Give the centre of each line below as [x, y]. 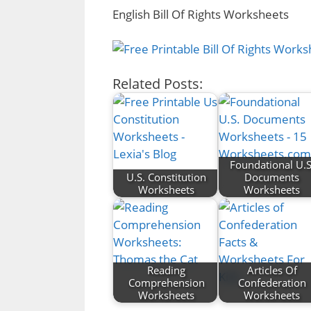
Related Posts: [158, 83]
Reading [167, 270]
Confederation [272, 282]
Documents [272, 177]
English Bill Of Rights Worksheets [201, 14]
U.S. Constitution [167, 177]
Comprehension [166, 282]
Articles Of [272, 270]
